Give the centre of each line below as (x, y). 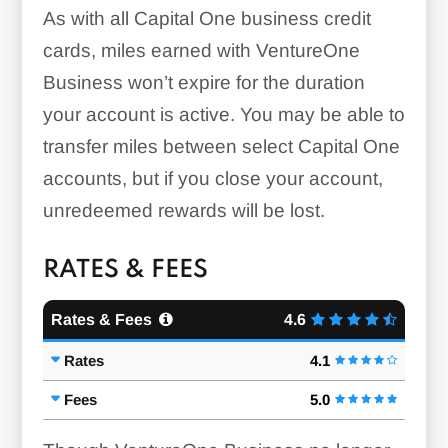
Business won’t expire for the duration (203, 82)
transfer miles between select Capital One (221, 146)
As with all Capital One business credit (206, 18)
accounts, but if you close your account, (212, 178)
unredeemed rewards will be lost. (183, 210)
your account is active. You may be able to (223, 114)
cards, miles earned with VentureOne (201, 50)
